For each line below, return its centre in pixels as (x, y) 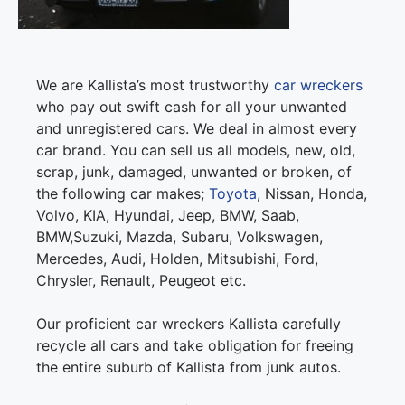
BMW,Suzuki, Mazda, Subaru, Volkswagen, (179, 237)
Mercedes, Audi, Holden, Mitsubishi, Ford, (177, 259)
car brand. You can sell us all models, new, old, (196, 151)
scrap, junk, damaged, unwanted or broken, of (194, 172)
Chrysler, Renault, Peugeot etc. (141, 281)
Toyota (233, 194)
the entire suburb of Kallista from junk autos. (188, 367)
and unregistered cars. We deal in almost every (197, 129)
